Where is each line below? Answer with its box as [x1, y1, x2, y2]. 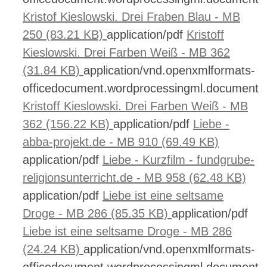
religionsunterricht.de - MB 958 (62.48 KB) [23, 171, 246, 184]
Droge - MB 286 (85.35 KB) [23, 207, 172, 220]
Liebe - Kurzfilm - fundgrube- [103, 153, 254, 166]
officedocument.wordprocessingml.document [23, 82, 259, 95]
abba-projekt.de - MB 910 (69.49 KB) [23, 135, 219, 148]
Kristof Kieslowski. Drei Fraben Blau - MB [23, 10, 240, 23]
